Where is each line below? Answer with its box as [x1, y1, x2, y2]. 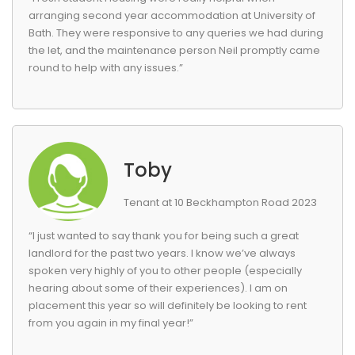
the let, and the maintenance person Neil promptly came [29, 43, 320, 58]
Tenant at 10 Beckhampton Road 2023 [124, 195, 317, 210]
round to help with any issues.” [29, 60, 183, 75]
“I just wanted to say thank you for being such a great [29, 228, 299, 243]
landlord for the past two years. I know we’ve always [29, 246, 296, 261]
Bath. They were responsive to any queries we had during [29, 25, 323, 40]
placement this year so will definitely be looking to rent [29, 298, 307, 313]
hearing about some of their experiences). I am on [29, 281, 288, 296]
